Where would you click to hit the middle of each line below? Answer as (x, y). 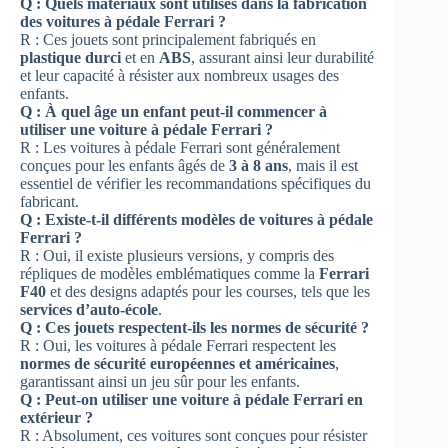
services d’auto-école (89, 309)
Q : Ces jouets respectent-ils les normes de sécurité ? (194, 327)
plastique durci (70, 57)
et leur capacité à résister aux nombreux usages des (179, 75)
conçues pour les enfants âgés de (124, 165)
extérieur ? (56, 417)
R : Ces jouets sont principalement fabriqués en (168, 39)
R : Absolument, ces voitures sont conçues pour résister (193, 435)
